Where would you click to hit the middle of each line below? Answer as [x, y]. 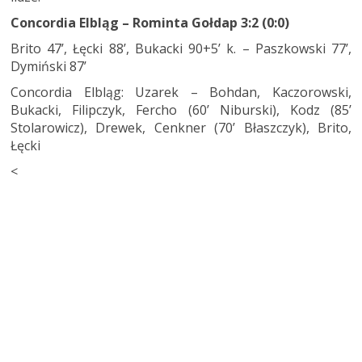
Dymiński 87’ [48, 66]
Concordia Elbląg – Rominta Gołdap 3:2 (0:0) [150, 23]
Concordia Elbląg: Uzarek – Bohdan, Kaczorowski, [181, 92]
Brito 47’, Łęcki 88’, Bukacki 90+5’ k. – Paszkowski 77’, [181, 48]
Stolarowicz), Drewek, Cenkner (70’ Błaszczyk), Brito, [181, 128]
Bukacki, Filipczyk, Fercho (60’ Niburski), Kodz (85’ [181, 110]
